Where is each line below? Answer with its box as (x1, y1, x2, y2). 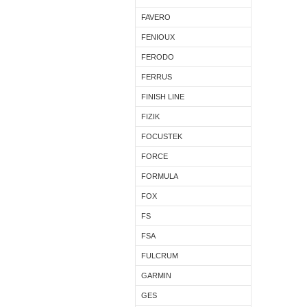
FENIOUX (141, 33, 175, 41)
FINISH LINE (141, 93, 184, 101)
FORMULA (141, 172, 178, 180)
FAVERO (141, 13, 171, 21)
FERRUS (141, 73, 172, 81)
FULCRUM (141, 251, 178, 260)
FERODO (141, 53, 174, 61)
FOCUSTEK (141, 132, 182, 140)
